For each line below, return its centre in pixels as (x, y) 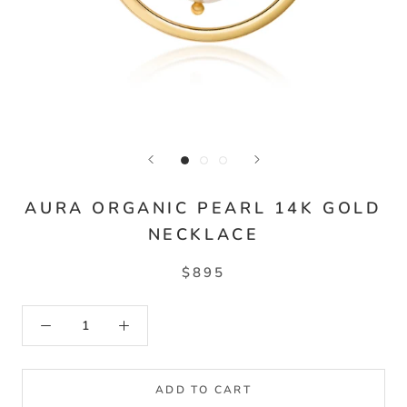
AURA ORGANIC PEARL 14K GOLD (203, 208)
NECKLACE (203, 235)
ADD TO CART (203, 390)
